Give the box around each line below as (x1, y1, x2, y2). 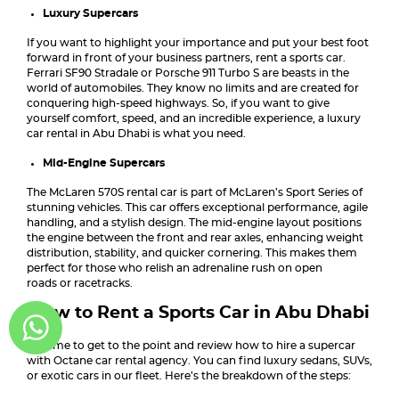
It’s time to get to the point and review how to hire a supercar (27, 340, 355, 351)
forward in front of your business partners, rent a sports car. (27, 53, 346, 63)
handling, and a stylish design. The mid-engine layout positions (27, 217, 362, 228)
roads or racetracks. (27, 278, 133, 289)
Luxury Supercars (43, 8, 138, 19)
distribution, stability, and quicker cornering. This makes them (27, 248, 357, 258)
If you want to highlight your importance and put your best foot (27, 37, 369, 48)
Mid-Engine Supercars (43, 158, 165, 168)
